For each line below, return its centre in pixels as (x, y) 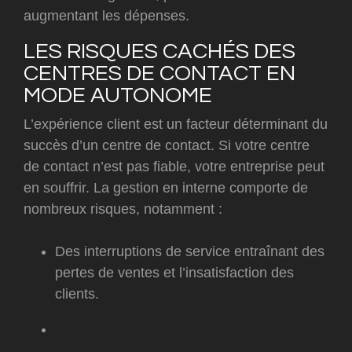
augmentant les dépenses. (106, 16)
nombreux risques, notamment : (123, 209)
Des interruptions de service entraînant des (190, 252)
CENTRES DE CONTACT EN (159, 74)
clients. (77, 294)
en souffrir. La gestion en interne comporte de (166, 188)
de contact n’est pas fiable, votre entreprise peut (174, 167)
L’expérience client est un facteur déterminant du (176, 125)
